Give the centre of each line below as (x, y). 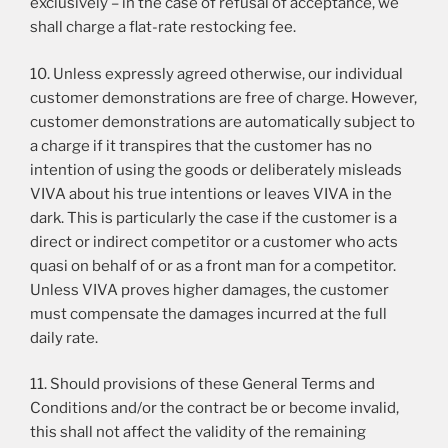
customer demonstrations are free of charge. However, (223, 97)
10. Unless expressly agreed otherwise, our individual (216, 73)
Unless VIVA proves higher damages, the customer (209, 289)
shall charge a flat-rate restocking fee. (163, 27)
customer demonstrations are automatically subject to (222, 121)
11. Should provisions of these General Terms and (202, 384)
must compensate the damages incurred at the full (208, 313)
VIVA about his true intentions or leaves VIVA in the (211, 193)
